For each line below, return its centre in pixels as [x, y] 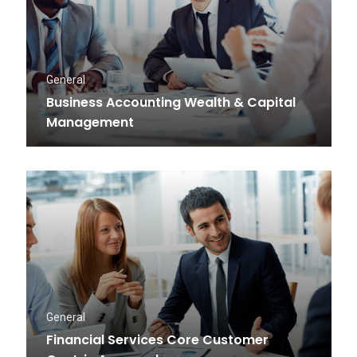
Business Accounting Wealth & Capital [171, 102]
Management [90, 122]
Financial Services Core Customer [157, 339]
